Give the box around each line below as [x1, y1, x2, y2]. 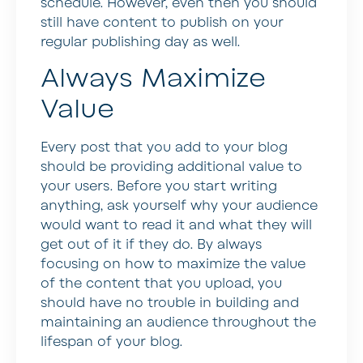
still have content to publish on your [41, 13, 284, 32]
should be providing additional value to [41, 158, 302, 177]
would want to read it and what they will [41, 216, 312, 235]
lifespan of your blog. [41, 333, 182, 352]
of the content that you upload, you [41, 275, 282, 293]
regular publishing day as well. [41, 32, 240, 51]
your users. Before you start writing [41, 177, 277, 196]
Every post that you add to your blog [41, 139, 288, 157]
